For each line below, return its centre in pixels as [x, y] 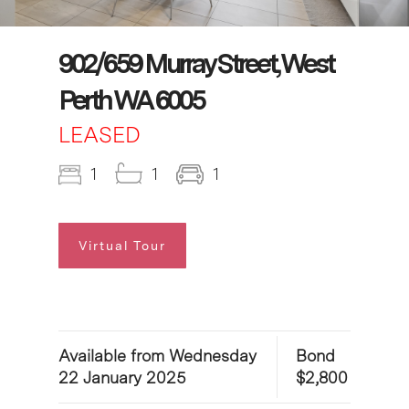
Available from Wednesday [157, 355]
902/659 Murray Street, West [196, 63]
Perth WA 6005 [131, 99]
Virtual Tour [122, 245]
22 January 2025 [122, 377]
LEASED [100, 134]
